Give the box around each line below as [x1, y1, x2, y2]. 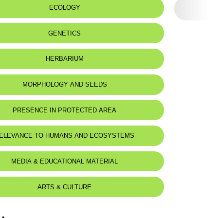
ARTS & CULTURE [37, 183, 92, 191]
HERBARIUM [45, 55, 84, 63]
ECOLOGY [49, 4, 80, 12]
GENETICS [48, 29, 81, 37]
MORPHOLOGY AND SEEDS [22, 81, 107, 89]
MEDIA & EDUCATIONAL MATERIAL [11, 157, 118, 165]
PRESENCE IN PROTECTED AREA [13, 106, 117, 114]
